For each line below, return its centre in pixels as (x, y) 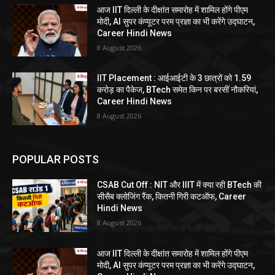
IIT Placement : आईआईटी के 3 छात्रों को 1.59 (174, 78)
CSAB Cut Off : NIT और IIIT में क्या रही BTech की (180, 185)
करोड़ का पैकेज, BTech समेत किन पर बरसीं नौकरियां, (178, 90)
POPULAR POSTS (56, 160)
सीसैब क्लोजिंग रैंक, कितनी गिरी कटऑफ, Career (172, 197)
